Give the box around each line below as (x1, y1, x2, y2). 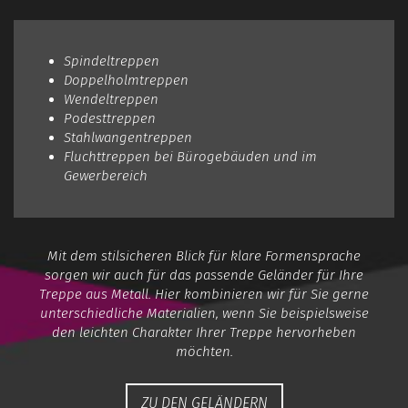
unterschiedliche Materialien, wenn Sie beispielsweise (39, 305, 369, 321)
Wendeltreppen (64, 91, 158, 107)
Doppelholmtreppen (64, 72, 189, 88)
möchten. (175, 343, 233, 360)
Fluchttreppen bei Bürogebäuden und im (64, 148, 317, 165)
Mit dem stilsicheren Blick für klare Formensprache (47, 248, 361, 264)
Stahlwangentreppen (64, 129, 192, 146)
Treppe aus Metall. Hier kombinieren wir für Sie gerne (39, 286, 369, 302)
